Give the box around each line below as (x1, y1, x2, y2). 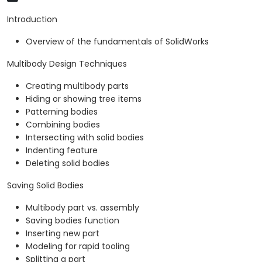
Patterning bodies (26, 106, 98, 118)
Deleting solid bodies (26, 157, 109, 170)
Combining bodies (26, 119, 100, 131)
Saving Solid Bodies (7, 180, 84, 192)
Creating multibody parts (26, 80, 129, 92)
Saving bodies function (26, 215, 119, 227)
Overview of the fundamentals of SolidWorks (26, 36, 209, 48)
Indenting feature (26, 144, 98, 157)
